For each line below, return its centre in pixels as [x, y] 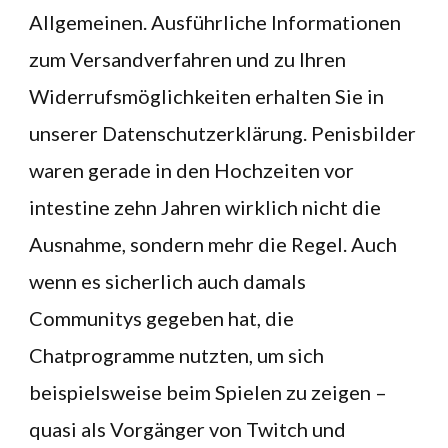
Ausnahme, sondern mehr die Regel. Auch [213, 244]
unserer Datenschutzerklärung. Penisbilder [222, 133]
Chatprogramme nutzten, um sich [176, 355]
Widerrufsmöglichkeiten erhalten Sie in [206, 96]
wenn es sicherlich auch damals [167, 281]
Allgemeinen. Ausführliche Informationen [215, 22]
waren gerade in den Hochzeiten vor [191, 170]
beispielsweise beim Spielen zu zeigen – [208, 392]
